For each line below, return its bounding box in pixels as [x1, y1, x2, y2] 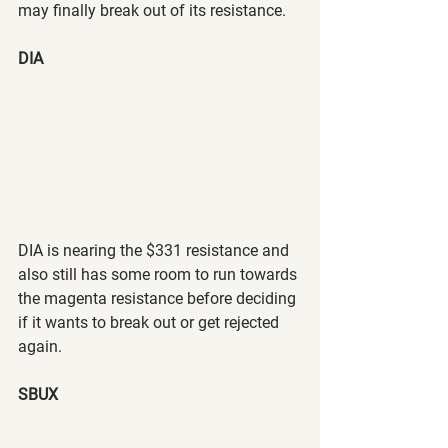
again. [18, 337, 62, 357]
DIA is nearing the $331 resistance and [18, 241, 293, 261]
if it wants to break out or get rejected [18, 313, 283, 333]
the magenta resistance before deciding [18, 289, 300, 309]
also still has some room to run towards [18, 265, 301, 285]
